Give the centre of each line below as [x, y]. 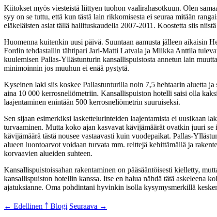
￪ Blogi [56, 206]
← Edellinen [24, 206]
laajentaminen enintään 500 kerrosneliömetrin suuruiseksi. [92, 102]
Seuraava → [88, 206]
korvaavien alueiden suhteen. [48, 153]
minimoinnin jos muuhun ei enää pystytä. [67, 68]
